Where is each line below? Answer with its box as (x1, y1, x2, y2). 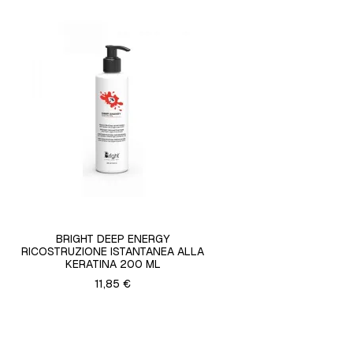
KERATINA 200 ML (65, 257, 161, 272)
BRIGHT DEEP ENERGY (56, 232, 170, 247)
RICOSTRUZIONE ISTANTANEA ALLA (21, 244, 205, 259)
